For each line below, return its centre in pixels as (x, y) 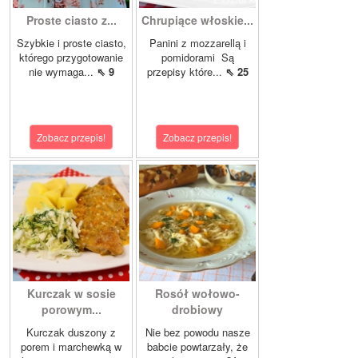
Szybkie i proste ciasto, (71, 43)
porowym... (71, 310)
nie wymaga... (62, 72)
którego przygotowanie (71, 58)
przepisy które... (186, 72)
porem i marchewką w (71, 347)
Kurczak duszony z (71, 332)
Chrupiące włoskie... (197, 20)
